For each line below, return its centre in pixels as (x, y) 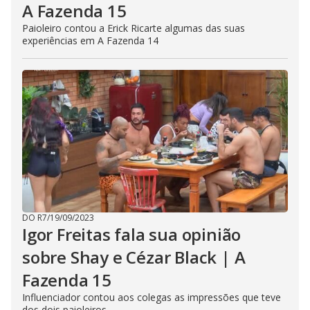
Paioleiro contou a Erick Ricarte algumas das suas (134, 28)
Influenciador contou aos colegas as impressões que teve (152, 297)
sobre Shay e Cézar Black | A (134, 257)
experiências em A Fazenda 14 (90, 40)
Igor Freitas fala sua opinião (132, 234)
